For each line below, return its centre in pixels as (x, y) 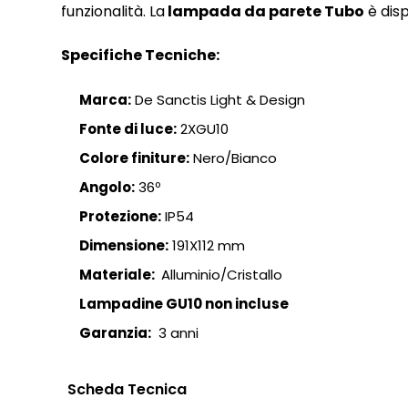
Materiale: (118, 275)
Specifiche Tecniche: (140, 56)
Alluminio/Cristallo (220, 275)
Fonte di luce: (128, 129)
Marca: (105, 100)
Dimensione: (124, 245)
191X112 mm (207, 245)
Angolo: (107, 187)
